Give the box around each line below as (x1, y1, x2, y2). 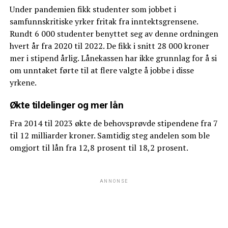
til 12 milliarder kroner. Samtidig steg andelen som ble (9, 129, 210, 141)
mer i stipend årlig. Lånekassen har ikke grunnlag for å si (9, 52, 217, 64)
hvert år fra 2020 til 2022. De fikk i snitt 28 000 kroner (9, 40, 209, 51)
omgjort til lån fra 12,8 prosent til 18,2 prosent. (9, 141, 188, 153)
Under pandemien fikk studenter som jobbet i (9, 3, 176, 15)
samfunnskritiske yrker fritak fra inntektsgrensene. (9, 15, 198, 27)
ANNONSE (99, 178, 129, 184)
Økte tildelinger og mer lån (9, 99, 124, 111)
